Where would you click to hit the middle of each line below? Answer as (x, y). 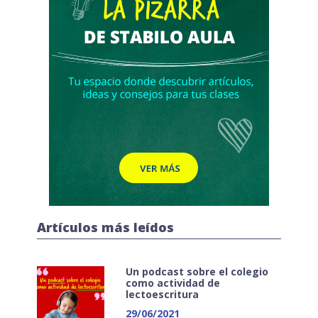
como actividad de (172, 283)
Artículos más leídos (105, 227)
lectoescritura (162, 294)
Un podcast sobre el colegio (197, 272)
